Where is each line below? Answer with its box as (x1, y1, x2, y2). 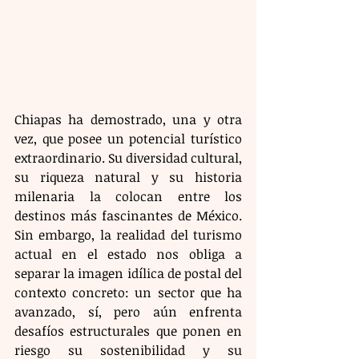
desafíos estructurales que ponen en (14, 322, 242, 341)
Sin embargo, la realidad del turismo (14, 226, 242, 244)
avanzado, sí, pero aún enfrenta (14, 303, 242, 321)
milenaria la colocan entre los (14, 188, 242, 206)
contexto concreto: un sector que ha (14, 284, 242, 302)
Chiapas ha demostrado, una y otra (14, 111, 242, 129)
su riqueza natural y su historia (14, 168, 242, 187)
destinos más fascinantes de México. (14, 207, 242, 225)
